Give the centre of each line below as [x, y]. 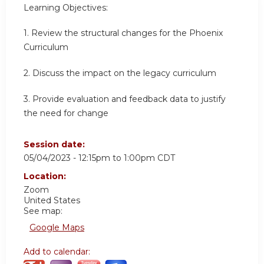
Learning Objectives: [66, 7]
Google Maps [57, 228]
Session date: [55, 145]
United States [52, 201]
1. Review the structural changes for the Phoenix [123, 33]
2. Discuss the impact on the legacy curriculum [120, 73]
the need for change [66, 113]
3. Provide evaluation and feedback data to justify [125, 99]
